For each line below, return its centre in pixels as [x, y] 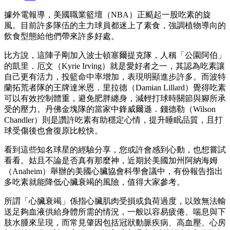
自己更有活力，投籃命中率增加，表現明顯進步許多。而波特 [115, 76]
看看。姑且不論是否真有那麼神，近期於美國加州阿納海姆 [111, 160]
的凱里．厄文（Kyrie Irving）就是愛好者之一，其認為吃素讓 [114, 66]
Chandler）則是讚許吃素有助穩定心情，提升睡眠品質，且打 [113, 120]
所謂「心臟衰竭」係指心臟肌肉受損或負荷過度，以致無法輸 [115, 201]
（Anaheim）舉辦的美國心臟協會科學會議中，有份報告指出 [113, 171]
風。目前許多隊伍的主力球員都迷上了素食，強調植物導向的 [115, 25]
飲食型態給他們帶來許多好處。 [62, 36]
